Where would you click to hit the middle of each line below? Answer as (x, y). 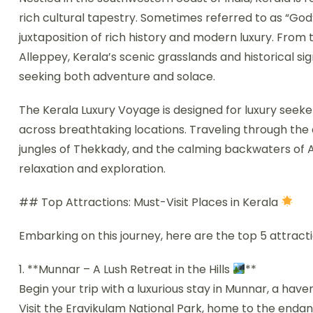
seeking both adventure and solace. (117, 76)
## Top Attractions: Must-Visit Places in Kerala (150, 202)
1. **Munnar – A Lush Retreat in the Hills (126, 269)
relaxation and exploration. (92, 168)
